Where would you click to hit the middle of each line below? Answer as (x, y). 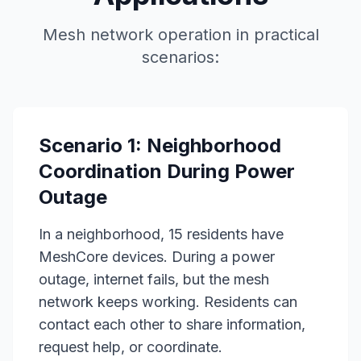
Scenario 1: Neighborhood (160, 145)
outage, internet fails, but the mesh (154, 279)
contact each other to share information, (172, 324)
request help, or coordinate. (131, 347)
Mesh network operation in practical (180, 35)
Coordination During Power (167, 171)
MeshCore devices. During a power (157, 257)
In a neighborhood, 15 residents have (161, 234)
